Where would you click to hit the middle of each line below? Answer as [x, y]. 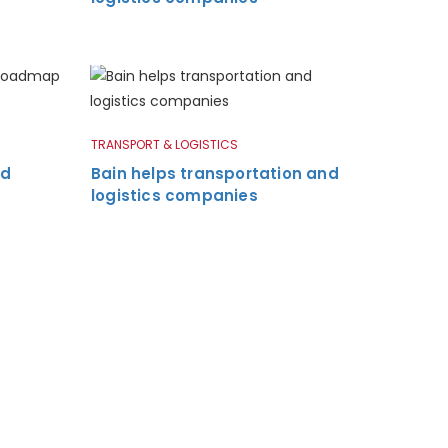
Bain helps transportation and [215, 173]
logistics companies [174, 195]
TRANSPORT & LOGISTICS [164, 144]
